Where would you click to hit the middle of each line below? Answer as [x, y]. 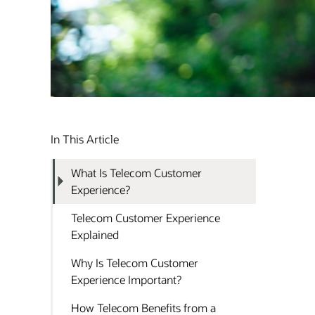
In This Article [85, 139]
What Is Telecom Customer [136, 172]
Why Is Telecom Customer [135, 262]
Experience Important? [126, 279]
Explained [95, 234]
